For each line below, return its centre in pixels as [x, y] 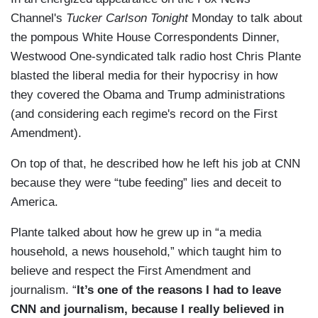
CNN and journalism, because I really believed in [147, 309]
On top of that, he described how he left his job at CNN [155, 164]
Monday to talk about [245, 18]
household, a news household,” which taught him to [146, 252]
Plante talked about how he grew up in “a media [136, 233]
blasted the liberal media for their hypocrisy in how [144, 76]
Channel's [38, 18]
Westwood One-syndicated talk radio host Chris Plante [156, 57]
